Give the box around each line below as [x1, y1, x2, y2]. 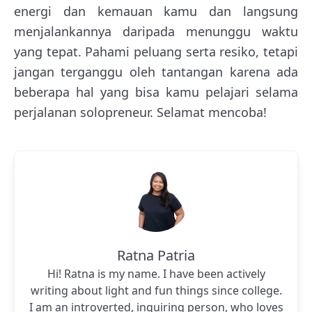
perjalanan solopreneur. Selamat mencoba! [14, 103, 267, 120]
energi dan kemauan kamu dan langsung [14, 2, 298, 19]
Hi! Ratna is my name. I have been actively [47, 265, 265, 281]
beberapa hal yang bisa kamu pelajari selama [14, 83, 298, 100]
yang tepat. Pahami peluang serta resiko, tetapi [14, 42, 298, 60]
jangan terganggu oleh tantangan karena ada [14, 63, 298, 80]
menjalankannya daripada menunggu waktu [14, 22, 298, 40]
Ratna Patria [117, 245, 195, 265]
